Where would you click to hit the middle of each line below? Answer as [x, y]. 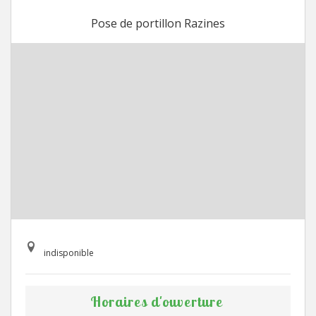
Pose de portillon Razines [158, 23]
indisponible [69, 253]
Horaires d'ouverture [156, 302]
